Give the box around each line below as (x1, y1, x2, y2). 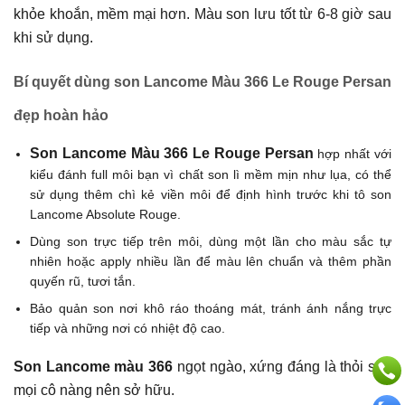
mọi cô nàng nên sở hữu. (14, 381, 174, 398)
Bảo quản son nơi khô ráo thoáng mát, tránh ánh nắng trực (30, 301, 391, 316)
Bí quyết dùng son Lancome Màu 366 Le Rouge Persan (14, 73, 391, 89)
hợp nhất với (313, 146, 392, 161)
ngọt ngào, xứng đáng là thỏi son (176, 358, 392, 374)
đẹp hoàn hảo (14, 107, 108, 123)
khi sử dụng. (14, 29, 93, 45)
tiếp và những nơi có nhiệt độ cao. (30, 321, 226, 336)
